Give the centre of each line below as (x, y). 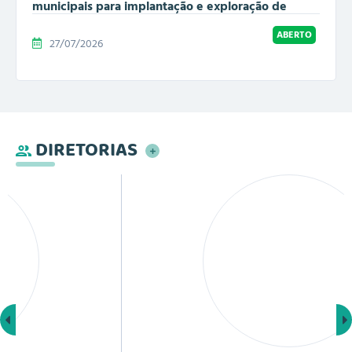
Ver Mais (183, 152)
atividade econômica (91, 22)
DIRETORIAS (86, 150)
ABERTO (294, 35)
